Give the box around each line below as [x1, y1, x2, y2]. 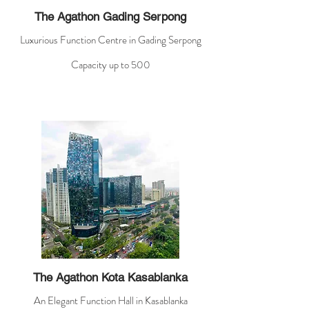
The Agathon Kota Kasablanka [33, 270, 188, 284]
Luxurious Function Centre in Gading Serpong [19, 32, 201, 48]
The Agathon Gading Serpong [34, 10, 186, 23]
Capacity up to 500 [70, 57, 150, 72]
